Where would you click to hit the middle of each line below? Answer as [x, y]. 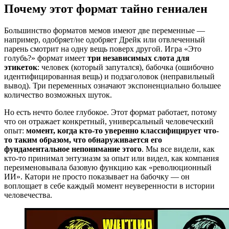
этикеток [21, 67]
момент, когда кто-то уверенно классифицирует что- [122, 130]
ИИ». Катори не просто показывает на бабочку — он [97, 176]
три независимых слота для [139, 58]
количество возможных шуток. [58, 95]
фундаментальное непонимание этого [73, 149]
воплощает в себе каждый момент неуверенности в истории [109, 186]
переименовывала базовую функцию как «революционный [108, 167]
